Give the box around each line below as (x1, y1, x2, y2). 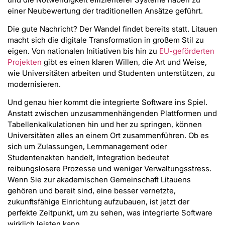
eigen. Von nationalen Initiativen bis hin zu (8, 46, 159, 56)
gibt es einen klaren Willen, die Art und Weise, (42, 57, 207, 67)
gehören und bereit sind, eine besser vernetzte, (8, 186, 176, 196)
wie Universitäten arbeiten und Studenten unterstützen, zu (8, 68, 215, 78)
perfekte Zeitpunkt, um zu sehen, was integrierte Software (8, 208, 212, 218)
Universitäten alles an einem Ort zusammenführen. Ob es (8, 131, 209, 141)
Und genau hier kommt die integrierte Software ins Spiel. (8, 97, 207, 107)
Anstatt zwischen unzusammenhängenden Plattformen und (8, 108, 217, 119)
